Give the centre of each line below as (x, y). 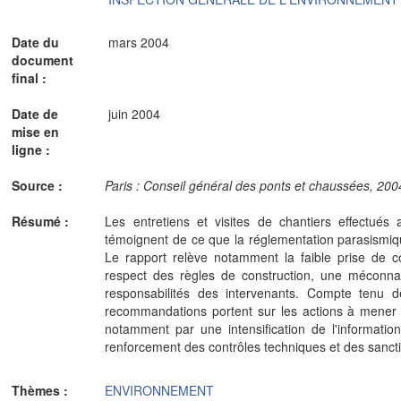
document (43, 60)
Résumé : (42, 221)
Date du (35, 42)
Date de (35, 114)
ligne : (33, 149)
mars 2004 (138, 42)
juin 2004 (134, 114)
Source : (39, 185)
